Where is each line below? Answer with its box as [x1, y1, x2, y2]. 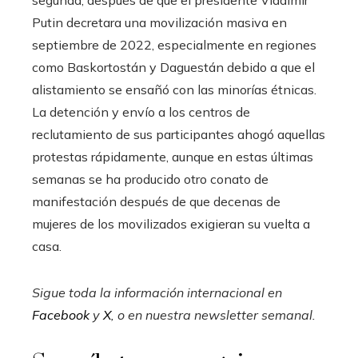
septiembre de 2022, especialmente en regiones [32, 36, 316, 53]
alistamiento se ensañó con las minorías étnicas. [32, 81, 316, 97]
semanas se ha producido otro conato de [32, 170, 268, 187]
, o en [111, 306, 145, 323]
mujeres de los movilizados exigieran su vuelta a [32, 215, 310, 232]
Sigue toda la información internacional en [32, 284, 282, 300]
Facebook [32, 306, 89, 323]
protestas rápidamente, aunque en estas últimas [32, 148, 313, 165]
